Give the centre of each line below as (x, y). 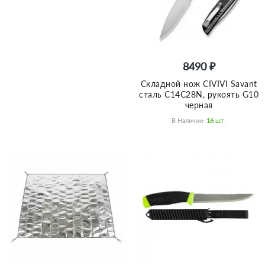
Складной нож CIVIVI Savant (199, 83)
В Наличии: (189, 120)
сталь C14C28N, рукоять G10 (199, 94)
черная (199, 105)
